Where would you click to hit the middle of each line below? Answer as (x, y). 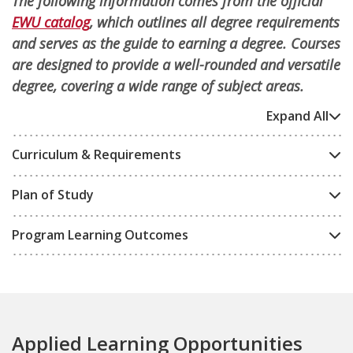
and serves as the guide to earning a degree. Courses (176, 43)
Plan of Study (53, 195)
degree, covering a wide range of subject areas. (158, 86)
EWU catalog (51, 22)
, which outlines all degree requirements (215, 22)
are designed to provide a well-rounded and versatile (176, 65)
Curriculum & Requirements (97, 154)
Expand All (297, 116)
